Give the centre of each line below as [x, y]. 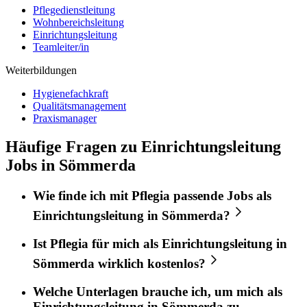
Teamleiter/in [61, 47]
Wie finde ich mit [82, 196]
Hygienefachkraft [71, 93]
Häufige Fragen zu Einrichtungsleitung [143, 147]
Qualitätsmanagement [79, 106]
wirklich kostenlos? [150, 264]
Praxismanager [65, 118]
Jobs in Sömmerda [71, 165]
